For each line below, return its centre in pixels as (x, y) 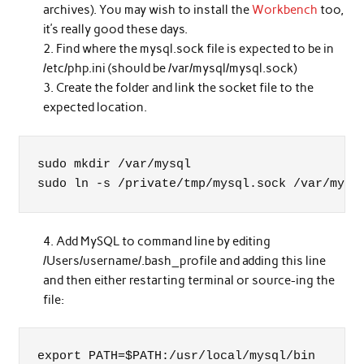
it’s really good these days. (116, 30)
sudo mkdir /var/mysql (115, 164)
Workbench (285, 10)
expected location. (95, 108)
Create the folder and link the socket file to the (185, 88)
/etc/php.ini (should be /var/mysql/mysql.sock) (170, 69)
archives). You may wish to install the (148, 10)
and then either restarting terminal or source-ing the (189, 280)
